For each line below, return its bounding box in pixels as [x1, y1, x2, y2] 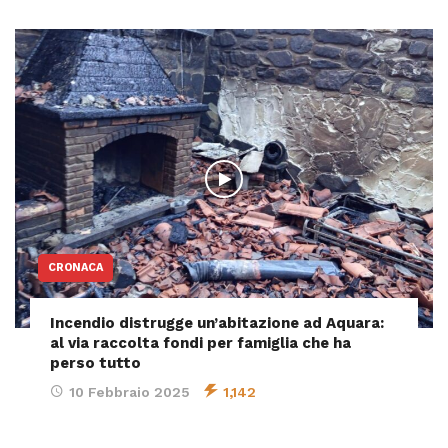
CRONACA [48, 261, 103, 275]
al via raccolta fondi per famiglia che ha [50, 334, 351, 353]
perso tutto [50, 354, 141, 373]
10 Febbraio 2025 [69, 384, 190, 401]
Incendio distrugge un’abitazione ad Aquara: [50, 314, 384, 333]
